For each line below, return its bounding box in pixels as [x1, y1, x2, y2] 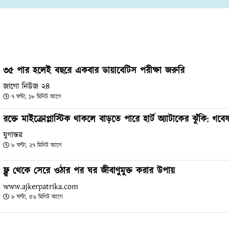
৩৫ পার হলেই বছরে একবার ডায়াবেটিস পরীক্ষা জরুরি [3, 64, 185, 77]
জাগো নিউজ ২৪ [3, 80, 50, 92]
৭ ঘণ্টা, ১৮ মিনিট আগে [11, 92, 61, 101]
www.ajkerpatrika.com [3, 181, 78, 193]
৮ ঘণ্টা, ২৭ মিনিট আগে [11, 141, 62, 150]
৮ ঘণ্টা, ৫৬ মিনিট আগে [11, 193, 63, 202]
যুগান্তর [3, 129, 22, 141]
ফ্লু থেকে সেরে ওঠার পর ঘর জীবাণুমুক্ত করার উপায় [3, 165, 175, 178]
